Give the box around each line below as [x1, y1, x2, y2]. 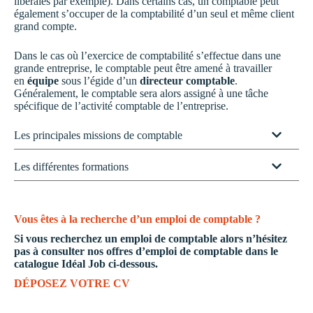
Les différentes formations [14, 160, 129, 173]
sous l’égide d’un [61, 74, 140, 87]
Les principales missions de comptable [14, 129, 182, 141]
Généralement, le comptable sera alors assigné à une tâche [14, 87, 268, 99]
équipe [27, 74, 61, 87]
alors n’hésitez [217, 232, 287, 245]
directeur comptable [140, 74, 235, 87]
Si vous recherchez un [14, 232, 120, 245]
